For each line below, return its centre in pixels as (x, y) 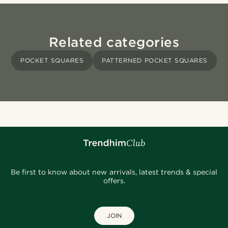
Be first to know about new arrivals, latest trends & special (114, 172)
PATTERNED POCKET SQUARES (155, 61)
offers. (114, 181)
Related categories (114, 42)
